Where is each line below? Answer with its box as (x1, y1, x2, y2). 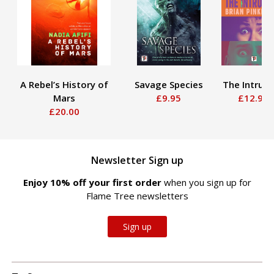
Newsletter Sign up (91, 153, 183, 167)
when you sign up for (163, 176, 251, 188)
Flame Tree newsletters (86, 189, 188, 202)
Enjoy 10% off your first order (23, 176, 164, 188)
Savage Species (134, 78, 203, 91)
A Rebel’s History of (20, 78, 108, 91)
